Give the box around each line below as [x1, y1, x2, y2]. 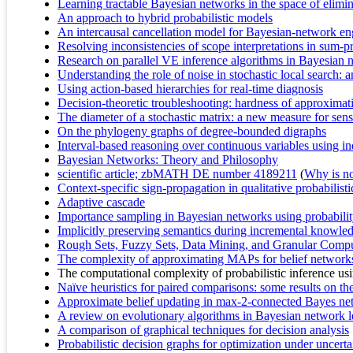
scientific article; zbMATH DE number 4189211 [58, 167, 297, 181]
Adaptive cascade [58, 195, 145, 210]
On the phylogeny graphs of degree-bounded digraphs [58, 124, 326, 139]
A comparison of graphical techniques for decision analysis [58, 323, 349, 337]
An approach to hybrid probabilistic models [58, 11, 273, 25]
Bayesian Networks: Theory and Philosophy [58, 153, 278, 167]
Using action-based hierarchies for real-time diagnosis [58, 82, 323, 96]
